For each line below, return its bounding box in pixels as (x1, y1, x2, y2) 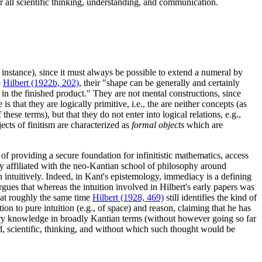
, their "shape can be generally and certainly (79, 78, 240, 88)
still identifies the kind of (164, 192, 257, 203)
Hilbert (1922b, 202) (3, 78, 79, 88)
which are (184, 120, 223, 130)
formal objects (132, 120, 184, 130)
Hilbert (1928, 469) (92, 192, 164, 203)
